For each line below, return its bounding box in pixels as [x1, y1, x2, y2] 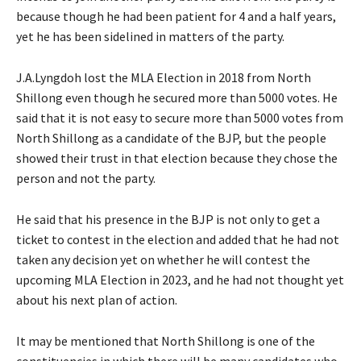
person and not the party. [16, 170, 156, 187]
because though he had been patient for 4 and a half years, [16, 8, 336, 25]
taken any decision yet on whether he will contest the [16, 251, 310, 268]
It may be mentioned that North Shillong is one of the [16, 333, 315, 350]
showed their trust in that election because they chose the [16, 150, 338, 167]
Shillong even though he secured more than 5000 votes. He [16, 89, 338, 106]
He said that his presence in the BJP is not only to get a [16, 211, 320, 228]
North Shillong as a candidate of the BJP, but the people [16, 130, 326, 147]
